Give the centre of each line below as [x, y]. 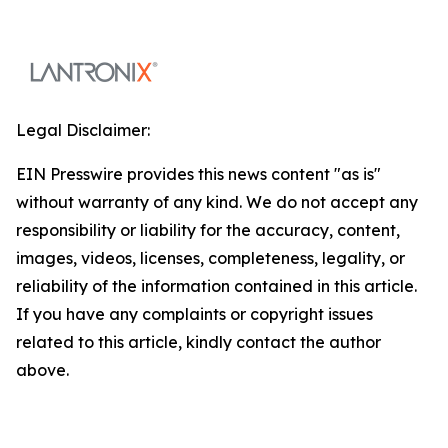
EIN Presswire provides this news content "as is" [198, 173]
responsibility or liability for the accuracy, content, [208, 229]
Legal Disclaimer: [83, 129]
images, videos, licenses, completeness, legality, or [210, 257]
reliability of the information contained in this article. [216, 285]
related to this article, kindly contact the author [198, 341]
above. [42, 369]
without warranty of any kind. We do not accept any [217, 201]
